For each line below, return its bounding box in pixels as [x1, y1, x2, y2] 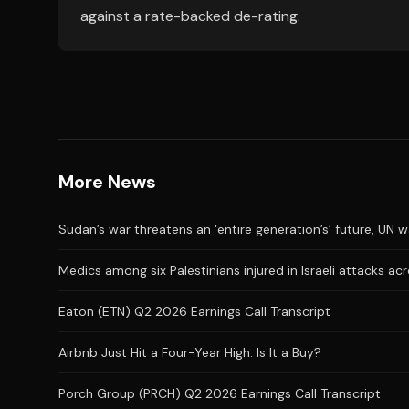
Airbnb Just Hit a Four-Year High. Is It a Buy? [58, 344, 321, 361]
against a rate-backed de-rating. [80, 6, 300, 26]
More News [58, 170, 156, 194]
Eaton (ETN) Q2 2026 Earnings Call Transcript [58, 303, 330, 320]
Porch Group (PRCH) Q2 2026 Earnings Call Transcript [58, 385, 381, 402]
